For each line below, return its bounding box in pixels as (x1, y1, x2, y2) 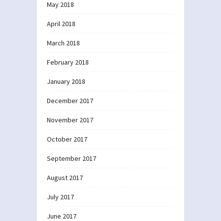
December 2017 (47, 96, 93, 105)
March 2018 (47, 38, 80, 47)
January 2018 (47, 76, 85, 86)
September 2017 (47, 153, 96, 163)
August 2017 (47, 173, 83, 182)
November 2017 (47, 115, 93, 124)
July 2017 (47, 192, 74, 201)
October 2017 (47, 134, 87, 144)
